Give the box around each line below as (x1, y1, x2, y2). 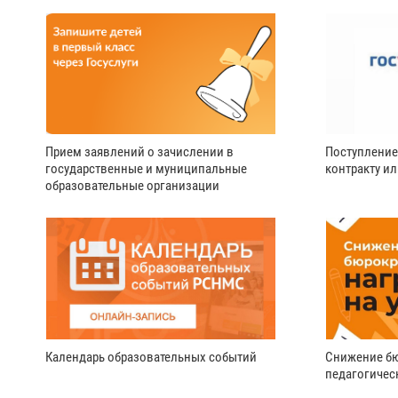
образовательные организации (45, 178, 219, 195)
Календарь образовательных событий (45, 349, 257, 366)
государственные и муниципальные (45, 161, 247, 178)
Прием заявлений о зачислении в (45, 144, 234, 161)
